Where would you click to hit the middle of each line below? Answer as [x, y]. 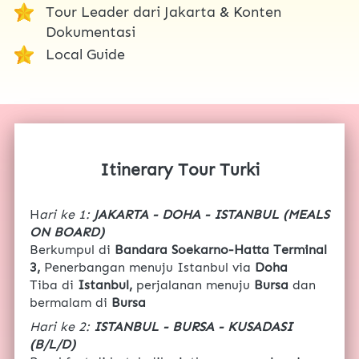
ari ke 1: [67, 215]
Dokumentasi [91, 32]
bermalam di [69, 303]
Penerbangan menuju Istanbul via [147, 268]
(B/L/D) [52, 345]
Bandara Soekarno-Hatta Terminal [221, 250]
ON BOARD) [67, 232]
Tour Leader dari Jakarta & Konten [163, 12]
